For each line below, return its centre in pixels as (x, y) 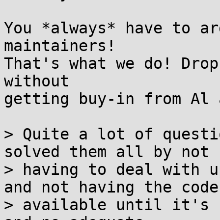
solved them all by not (107, 152)
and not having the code (111, 187)
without (37, 81)
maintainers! (60, 46)
